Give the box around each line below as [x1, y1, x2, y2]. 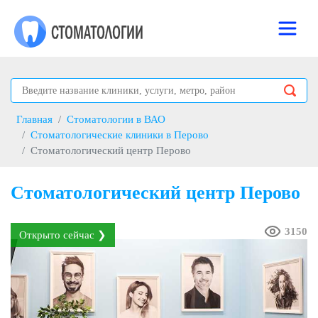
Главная [16, 114, 53, 125]
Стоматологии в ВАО [67, 114, 165, 125]
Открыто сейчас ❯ [19, 229, 106, 241]
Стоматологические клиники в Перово [31, 129, 209, 141]
